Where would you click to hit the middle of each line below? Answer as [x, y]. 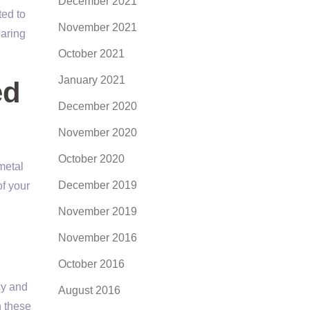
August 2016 [89, 290]
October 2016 [91, 264]
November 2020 [97, 133]
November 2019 [97, 211]
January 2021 [91, 80]
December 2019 [97, 185]
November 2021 [97, 27]
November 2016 [97, 238]
